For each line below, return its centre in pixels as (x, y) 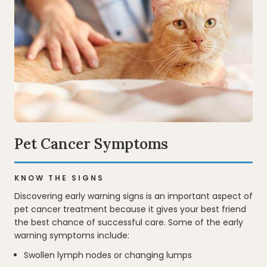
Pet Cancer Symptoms (91, 144)
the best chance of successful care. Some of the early (129, 222)
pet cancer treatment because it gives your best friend (130, 209)
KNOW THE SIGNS (59, 178)
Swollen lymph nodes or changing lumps (108, 255)
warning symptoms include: (72, 235)
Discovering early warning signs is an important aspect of (133, 196)
